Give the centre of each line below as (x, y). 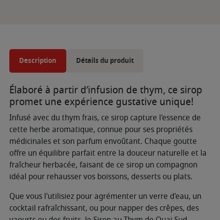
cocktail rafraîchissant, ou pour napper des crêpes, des (104, 208)
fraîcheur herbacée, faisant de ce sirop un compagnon (103, 165)
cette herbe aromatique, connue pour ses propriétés (101, 129)
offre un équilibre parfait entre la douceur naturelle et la (108, 153)
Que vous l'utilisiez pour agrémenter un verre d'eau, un (105, 196)
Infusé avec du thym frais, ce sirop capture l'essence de (105, 118)
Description (38, 60)
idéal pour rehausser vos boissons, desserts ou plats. (101, 177)
